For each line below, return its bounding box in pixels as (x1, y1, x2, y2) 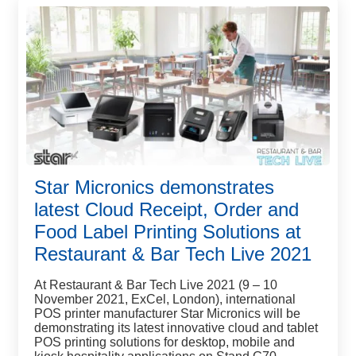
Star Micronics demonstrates (34, 176, 274, 198)
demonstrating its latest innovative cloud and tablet (34, 321, 318, 335)
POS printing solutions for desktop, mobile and (34, 335, 295, 349)
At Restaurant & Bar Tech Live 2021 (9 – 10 (34, 278, 277, 292)
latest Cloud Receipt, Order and (34, 199, 299, 220)
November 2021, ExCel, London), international (34, 292, 296, 306)
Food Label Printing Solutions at (34, 221, 301, 242)
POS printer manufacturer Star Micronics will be (34, 307, 300, 320)
